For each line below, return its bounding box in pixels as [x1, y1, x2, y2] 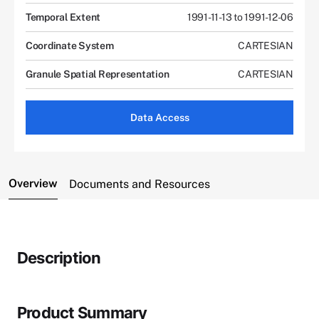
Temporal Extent [26, 11, 101, 23]
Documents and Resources [69, 177, 210, 191]
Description [17, 248, 101, 267]
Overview [9, 176, 58, 190]
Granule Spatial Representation [26, 68, 169, 80]
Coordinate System [26, 39, 114, 51]
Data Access [130, 111, 189, 123]
